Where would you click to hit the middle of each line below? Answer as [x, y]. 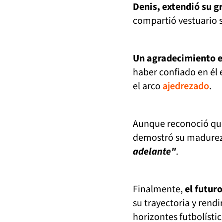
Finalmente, [159, 190]
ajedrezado [186, 86]
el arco [148, 86]
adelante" [154, 152]
